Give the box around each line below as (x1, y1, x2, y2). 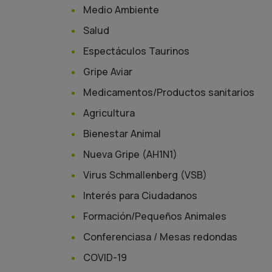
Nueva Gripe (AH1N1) (83, 148, 177, 161)
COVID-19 (83, 251, 127, 264)
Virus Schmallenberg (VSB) (83, 168, 207, 182)
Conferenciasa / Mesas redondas (83, 230, 237, 243)
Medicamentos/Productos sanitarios (83, 86, 254, 99)
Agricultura (83, 106, 135, 120)
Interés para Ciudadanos (83, 189, 197, 202)
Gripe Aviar (83, 65, 132, 78)
